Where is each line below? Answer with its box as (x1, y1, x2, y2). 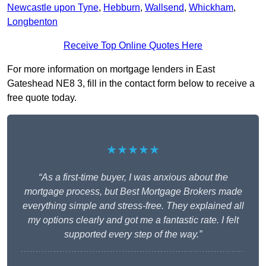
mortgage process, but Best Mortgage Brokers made (24, 186, 242, 197)
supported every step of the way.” (64, 229, 202, 240)
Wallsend (145, 2, 184, 13)
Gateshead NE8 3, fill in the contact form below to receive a (7, 78, 255, 89)
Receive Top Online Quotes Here (64, 40, 202, 51)
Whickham (189, 2, 233, 13)
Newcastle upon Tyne (7, 2, 99, 13)
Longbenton (7, 17, 58, 27)
